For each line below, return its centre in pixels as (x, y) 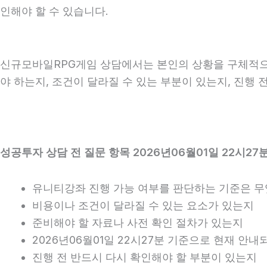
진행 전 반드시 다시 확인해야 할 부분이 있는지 (145, 257)
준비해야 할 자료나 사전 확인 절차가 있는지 (138, 223)
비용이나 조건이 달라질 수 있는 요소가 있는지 (143, 205)
